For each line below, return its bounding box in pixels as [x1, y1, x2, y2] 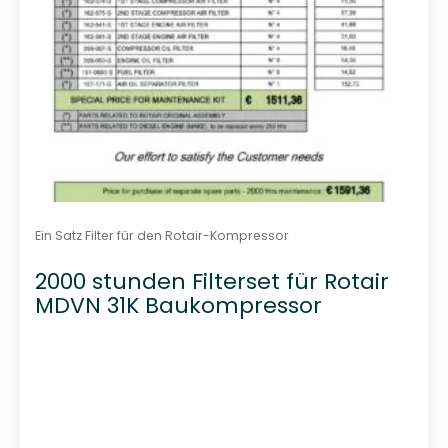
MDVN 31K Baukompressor [34, 290, 322, 322]
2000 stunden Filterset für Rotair [34, 266, 389, 298]
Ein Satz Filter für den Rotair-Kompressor [34, 227, 289, 244]
